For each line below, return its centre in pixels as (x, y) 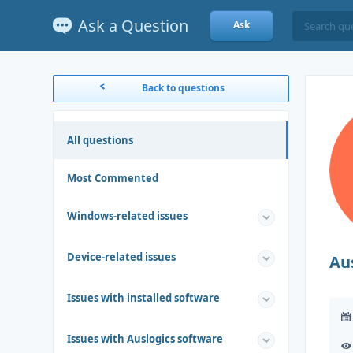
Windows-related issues (128, 216)
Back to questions (183, 88)
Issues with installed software (144, 298)
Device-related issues (122, 257)
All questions (100, 140)
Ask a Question (134, 25)
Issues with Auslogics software (145, 339)
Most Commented (113, 178)
